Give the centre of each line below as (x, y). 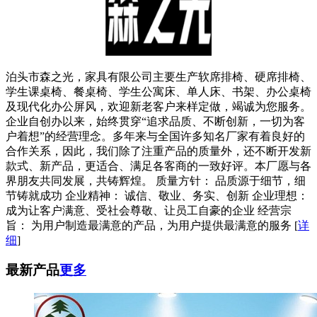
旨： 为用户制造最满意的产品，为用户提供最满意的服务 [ (152, 225)
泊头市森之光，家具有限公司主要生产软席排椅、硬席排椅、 (158, 76)
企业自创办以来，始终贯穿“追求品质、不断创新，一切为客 (155, 121)
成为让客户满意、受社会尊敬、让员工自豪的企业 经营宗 (149, 210)
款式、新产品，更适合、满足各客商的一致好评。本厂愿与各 (158, 166)
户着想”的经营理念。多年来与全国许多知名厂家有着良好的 (155, 136)
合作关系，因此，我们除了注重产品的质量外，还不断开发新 (158, 151)
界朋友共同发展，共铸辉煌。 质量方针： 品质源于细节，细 (156, 180)
